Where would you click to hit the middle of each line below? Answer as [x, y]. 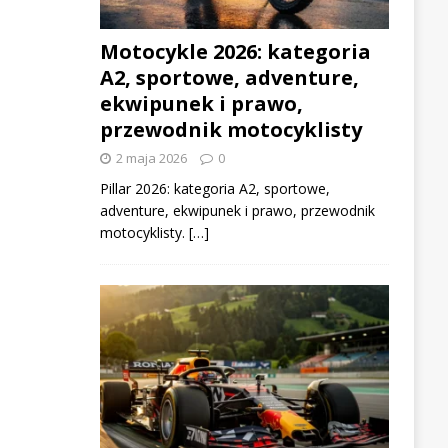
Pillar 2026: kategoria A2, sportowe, [214, 189]
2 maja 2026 [151, 158]
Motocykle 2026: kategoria [235, 52]
